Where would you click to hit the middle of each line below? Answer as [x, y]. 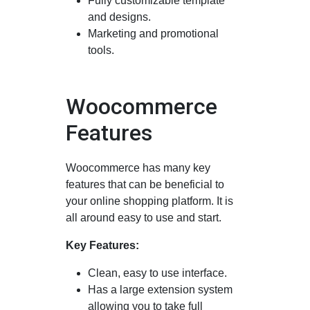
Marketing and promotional [153, 33]
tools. [101, 50]
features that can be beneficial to [145, 184]
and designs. [119, 17]
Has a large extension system [160, 289]
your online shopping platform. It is [149, 201]
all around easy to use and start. [144, 217]
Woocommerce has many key [138, 167]
